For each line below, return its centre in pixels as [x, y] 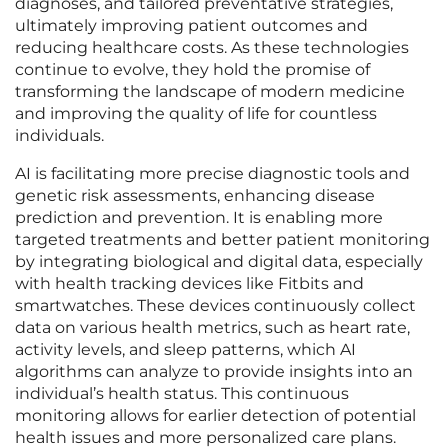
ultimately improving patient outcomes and [191, 26]
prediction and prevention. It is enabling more [199, 218]
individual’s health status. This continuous [182, 394]
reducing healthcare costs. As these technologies [212, 48]
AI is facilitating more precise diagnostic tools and [212, 174]
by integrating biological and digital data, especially [219, 262]
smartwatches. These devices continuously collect [215, 306]
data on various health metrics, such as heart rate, [212, 328]
